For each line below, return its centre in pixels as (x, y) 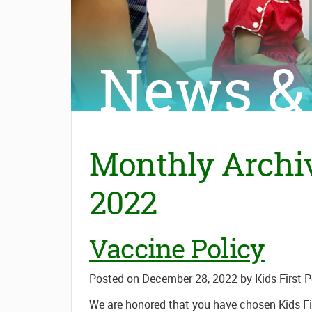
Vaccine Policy (177, 249)
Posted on (114, 278)
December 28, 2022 (190, 278)
